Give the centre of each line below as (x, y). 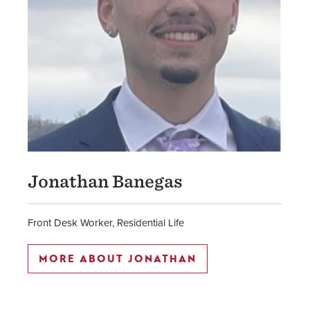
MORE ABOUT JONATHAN (118, 259)
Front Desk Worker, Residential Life (106, 223)
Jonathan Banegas (105, 182)
